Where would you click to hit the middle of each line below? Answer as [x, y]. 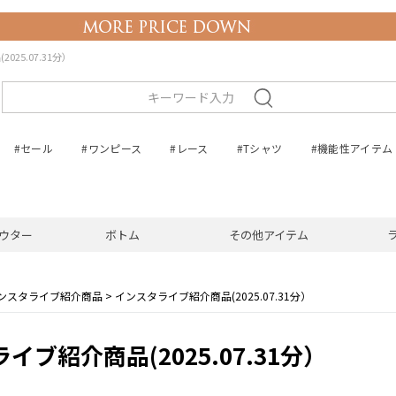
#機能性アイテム [352, 148]
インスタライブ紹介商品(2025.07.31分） [213, 295]
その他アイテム [269, 234]
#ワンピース [112, 148]
